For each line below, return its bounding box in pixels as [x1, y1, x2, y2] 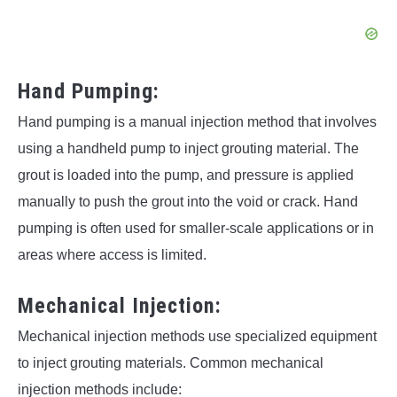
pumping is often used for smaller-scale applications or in [18, 220, 374, 236]
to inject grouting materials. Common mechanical [18, 354, 323, 370]
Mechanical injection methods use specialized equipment [18, 328, 377, 344]
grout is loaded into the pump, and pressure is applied [18, 167, 354, 183]
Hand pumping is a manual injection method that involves [18, 113, 377, 129]
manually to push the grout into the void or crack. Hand [18, 193, 358, 209]
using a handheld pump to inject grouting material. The [18, 140, 359, 156]
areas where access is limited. [18, 246, 206, 262]
